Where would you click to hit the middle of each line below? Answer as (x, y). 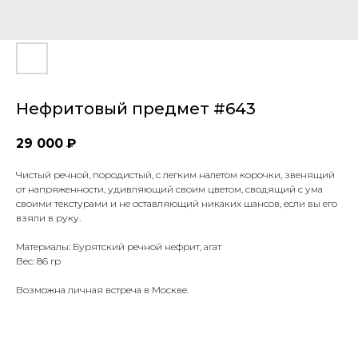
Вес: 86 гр (38, 261)
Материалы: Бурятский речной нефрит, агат (119, 247)
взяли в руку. (48, 218)
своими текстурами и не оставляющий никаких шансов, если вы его (177, 204)
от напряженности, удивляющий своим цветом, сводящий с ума (169, 189)
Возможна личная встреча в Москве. (102, 290)
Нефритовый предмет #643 (136, 109)
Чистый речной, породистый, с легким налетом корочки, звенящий (175, 175)
